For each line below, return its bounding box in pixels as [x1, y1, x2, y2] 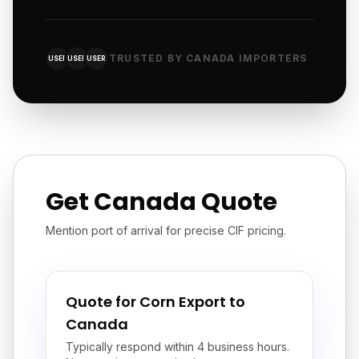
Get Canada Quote [46, 185, 277, 219]
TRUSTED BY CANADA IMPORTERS [109, 52, 308, 64]
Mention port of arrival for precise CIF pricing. [46, 224, 286, 237]
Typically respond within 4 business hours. [66, 340, 289, 353]
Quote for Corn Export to [66, 292, 245, 312]
